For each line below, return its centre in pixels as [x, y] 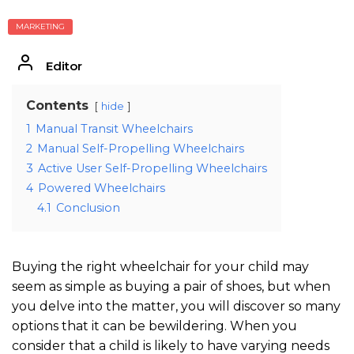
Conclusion [88, 207]
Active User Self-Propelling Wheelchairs [153, 168]
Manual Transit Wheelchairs [114, 128]
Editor [64, 66]
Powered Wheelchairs [102, 188]
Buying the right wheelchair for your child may [160, 266]
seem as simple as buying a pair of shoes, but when [171, 286]
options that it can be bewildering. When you [154, 326]
